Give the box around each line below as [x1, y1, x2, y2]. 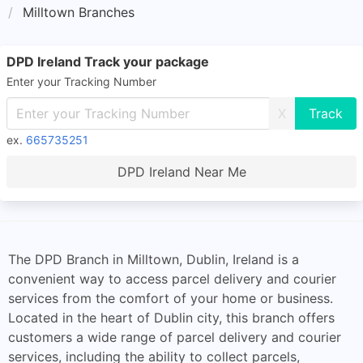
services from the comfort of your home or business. [8, 290, 333, 306]
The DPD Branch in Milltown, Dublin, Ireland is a [8, 251, 299, 267]
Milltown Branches [23, 4, 135, 20]
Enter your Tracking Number [6, 75, 156, 88]
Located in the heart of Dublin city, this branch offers [8, 310, 335, 326]
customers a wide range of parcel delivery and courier [8, 329, 341, 345]
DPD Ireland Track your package [6, 53, 209, 70]
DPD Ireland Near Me [117, 164, 246, 180]
